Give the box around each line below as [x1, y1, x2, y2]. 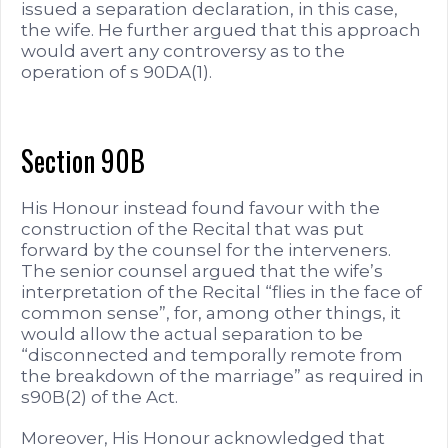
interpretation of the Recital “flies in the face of [21, 281, 422, 302]
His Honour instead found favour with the [21, 197, 380, 218]
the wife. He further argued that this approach [21, 19, 421, 40]
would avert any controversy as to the [21, 40, 345, 61]
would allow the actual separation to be [21, 323, 363, 344]
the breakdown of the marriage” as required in [21, 365, 424, 386]
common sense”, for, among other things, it [21, 302, 401, 323]
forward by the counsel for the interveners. [21, 239, 391, 260]
